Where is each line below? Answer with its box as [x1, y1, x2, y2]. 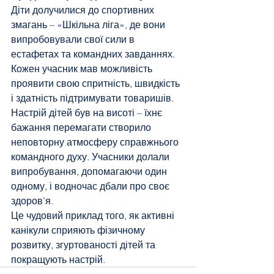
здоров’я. [11, 194, 53, 207]
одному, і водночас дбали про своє [11, 180, 172, 192]
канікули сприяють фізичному [11, 224, 147, 236]
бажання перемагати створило [11, 121, 154, 133]
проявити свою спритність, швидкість [11, 77, 182, 89]
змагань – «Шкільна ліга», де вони [11, 18, 168, 31]
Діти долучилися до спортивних [11, 4, 157, 16]
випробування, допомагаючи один [11, 165, 169, 177]
